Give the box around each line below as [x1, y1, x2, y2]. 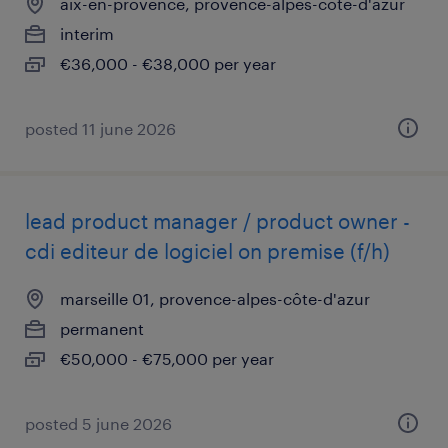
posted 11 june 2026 [25, 119, 176, 138]
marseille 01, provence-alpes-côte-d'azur [60, 289, 370, 308]
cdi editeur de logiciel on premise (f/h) [25, 239, 390, 263]
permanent [60, 319, 144, 338]
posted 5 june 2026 [25, 414, 172, 433]
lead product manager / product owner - [25, 209, 410, 233]
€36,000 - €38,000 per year [60, 54, 276, 73]
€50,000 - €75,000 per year [60, 349, 274, 368]
